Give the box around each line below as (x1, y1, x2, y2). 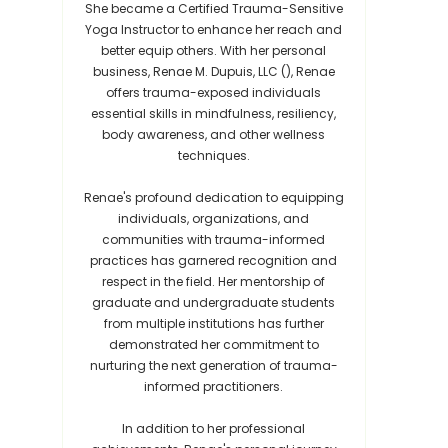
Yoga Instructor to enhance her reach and (85, 21, 343, 38)
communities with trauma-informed (102, 231, 326, 248)
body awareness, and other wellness (102, 126, 326, 143)
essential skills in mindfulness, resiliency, (91, 105, 337, 122)
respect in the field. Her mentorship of (102, 273, 326, 290)
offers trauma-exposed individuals (106, 84, 322, 101)
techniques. (177, 147, 250, 164)
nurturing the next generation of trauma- (89, 357, 338, 374)
